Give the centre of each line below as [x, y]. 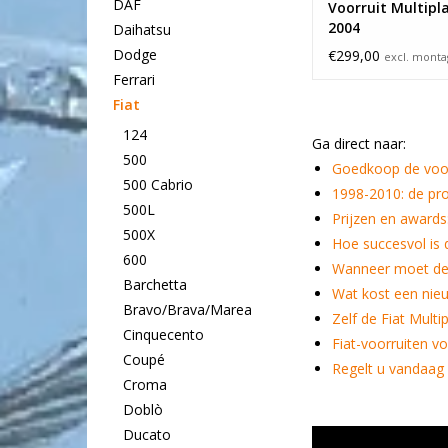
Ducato [146, 435]
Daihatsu [141, 30]
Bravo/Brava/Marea [187, 310]
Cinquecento [163, 335]
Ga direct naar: [359, 143]
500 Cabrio [157, 185]
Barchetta [154, 285]
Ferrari [133, 80]
